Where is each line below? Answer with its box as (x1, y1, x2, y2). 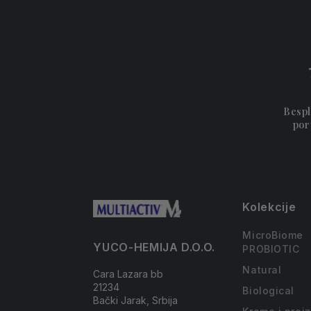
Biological (242, 285, 295, 296)
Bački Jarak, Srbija (93, 294, 178, 306)
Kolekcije (242, 200, 296, 214)
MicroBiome (242, 229, 304, 241)
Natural (242, 264, 282, 276)
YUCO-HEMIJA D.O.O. (93, 240, 215, 254)
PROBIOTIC (242, 243, 300, 255)
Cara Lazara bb (93, 268, 164, 280)
